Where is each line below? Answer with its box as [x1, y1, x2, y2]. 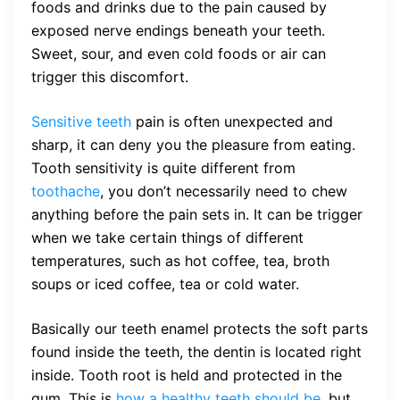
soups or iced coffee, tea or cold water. [31, 275, 299, 293]
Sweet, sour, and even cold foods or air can [31, 45, 326, 62]
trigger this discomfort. [31, 68, 188, 86]
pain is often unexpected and [131, 112, 333, 130]
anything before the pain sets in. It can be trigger [31, 205, 362, 223]
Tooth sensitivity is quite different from [31, 159, 296, 177]
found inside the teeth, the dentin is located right [31, 343, 362, 361]
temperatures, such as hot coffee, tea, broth [31, 252, 329, 270]
